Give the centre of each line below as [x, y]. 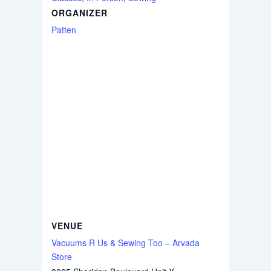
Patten [64, 29]
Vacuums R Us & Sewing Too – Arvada [125, 242]
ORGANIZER [79, 12]
